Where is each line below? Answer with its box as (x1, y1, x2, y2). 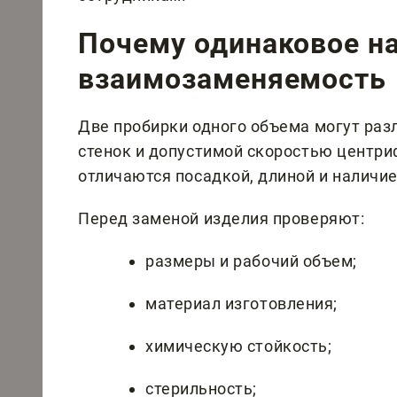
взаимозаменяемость (78, 61, 387, 96)
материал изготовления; (145, 293, 338, 313)
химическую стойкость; (145, 336, 332, 355)
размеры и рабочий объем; (145, 251, 357, 270)
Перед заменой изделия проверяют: (78, 208, 365, 228)
